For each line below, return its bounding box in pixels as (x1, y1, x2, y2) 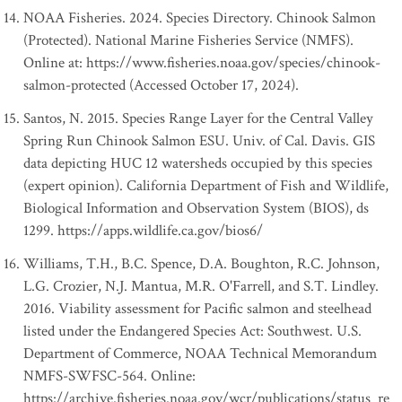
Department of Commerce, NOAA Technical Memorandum (23, 344, 377, 363)
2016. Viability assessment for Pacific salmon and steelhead (23, 299, 371, 319)
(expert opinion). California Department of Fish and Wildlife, (23, 176, 389, 196)
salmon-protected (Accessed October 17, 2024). (23, 75, 299, 95)
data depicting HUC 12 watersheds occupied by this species (23, 153, 372, 173)
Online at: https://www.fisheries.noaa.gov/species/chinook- (23, 53, 380, 73)
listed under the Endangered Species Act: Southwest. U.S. (23, 321, 362, 341)
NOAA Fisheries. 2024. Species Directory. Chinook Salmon (23, 8, 376, 28)
